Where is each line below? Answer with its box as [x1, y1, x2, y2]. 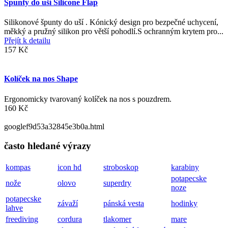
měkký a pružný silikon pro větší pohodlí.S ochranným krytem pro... [4, 27, 223, 36]
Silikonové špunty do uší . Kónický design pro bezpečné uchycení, [4, 18, 218, 27]
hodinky [171, 199, 197, 208]
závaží [58, 199, 78, 208]
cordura [58, 215, 82, 224]
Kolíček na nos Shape [4, 74, 78, 83]
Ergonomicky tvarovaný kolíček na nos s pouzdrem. [4, 94, 174, 103]
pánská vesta [103, 199, 144, 208]
